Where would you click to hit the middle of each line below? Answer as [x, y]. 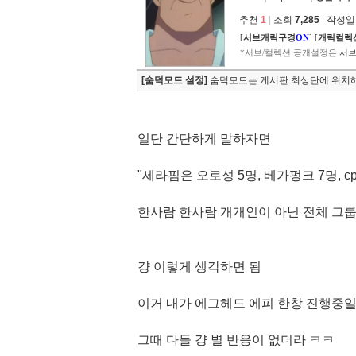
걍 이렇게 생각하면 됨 [199, 267]
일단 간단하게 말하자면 [204, 139]
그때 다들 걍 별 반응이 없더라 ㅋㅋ [236, 340]
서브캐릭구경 [269, 37]
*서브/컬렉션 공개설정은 [290, 52]
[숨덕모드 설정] [174, 80]
